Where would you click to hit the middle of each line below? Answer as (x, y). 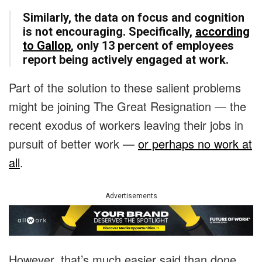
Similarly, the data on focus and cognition (134, 18)
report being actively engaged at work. (126, 60)
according (223, 32)
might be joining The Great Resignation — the (127, 106)
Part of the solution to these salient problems (125, 88)
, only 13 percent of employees (152, 46)
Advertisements (131, 196)
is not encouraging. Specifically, (109, 32)
